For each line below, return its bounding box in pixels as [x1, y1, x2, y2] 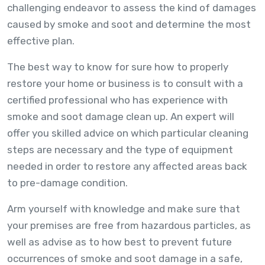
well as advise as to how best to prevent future [7, 235, 232, 248]
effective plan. [7, 34, 75, 47]
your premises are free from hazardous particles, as [7, 219, 251, 231]
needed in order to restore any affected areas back [7, 160, 247, 172]
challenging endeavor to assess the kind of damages [7, 1, 256, 14]
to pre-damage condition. [7, 176, 128, 189]
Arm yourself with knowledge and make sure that [7, 202, 240, 215]
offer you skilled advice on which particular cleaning [7, 127, 248, 139]
